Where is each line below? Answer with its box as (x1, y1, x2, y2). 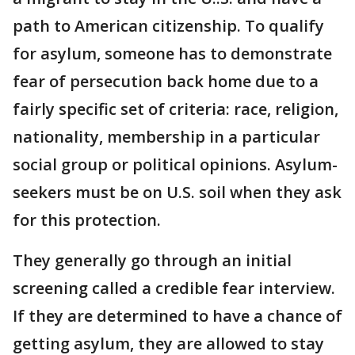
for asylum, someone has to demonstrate (13, 42, 332, 64)
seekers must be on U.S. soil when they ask (13, 181, 342, 203)
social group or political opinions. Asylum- (13, 153, 338, 175)
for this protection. (13, 208, 161, 231)
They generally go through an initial (13, 249, 292, 271)
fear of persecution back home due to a (13, 70, 319, 92)
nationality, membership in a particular (13, 125, 320, 147)
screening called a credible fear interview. (13, 277, 335, 299)
